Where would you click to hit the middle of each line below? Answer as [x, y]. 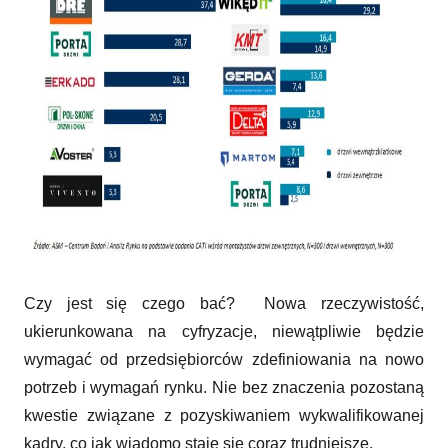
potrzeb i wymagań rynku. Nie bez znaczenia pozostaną [224, 387]
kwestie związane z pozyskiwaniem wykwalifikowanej [224, 415]
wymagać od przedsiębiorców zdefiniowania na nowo [224, 359]
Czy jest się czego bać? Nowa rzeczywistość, [224, 303]
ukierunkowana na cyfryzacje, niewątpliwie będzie [224, 331]
